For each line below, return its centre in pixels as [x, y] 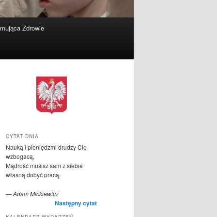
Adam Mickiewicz [36, 193]
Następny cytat [76, 203]
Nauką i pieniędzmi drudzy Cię [46, 147]
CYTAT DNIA [22, 136]
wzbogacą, [20, 156]
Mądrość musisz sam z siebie [44, 166]
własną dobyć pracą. [33, 175]
